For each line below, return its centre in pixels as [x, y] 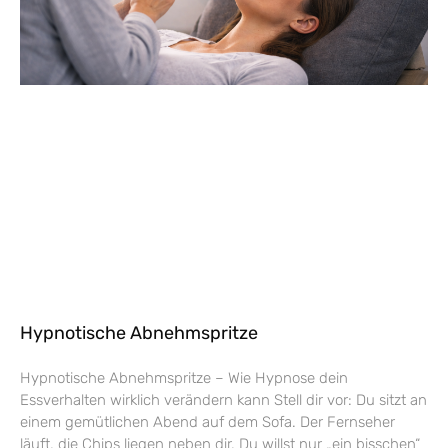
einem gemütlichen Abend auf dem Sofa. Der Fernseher [207, 421]
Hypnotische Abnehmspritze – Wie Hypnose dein [184, 377]
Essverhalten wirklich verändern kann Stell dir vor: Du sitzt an [223, 399]
